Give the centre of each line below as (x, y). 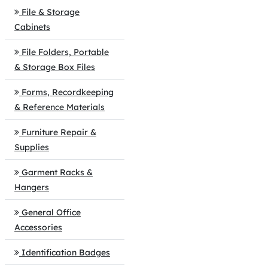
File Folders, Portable (65, 52)
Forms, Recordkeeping (68, 92)
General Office (51, 212)
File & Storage (51, 12)
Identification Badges (66, 252)
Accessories (38, 227)
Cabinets (32, 27)
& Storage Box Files (55, 67)
